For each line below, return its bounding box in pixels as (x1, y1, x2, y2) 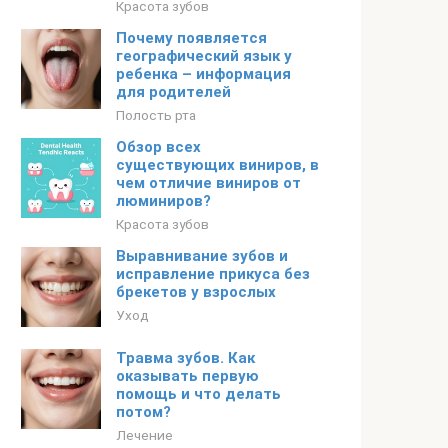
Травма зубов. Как (116, 349, 255, 367)
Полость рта (116, 107, 196, 123)
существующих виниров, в (116, 156, 319, 174)
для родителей (116, 83, 231, 101)
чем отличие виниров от (116, 174, 301, 192)
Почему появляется (116, 29, 267, 47)
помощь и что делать (116, 385, 281, 403)
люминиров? (116, 192, 211, 210)
